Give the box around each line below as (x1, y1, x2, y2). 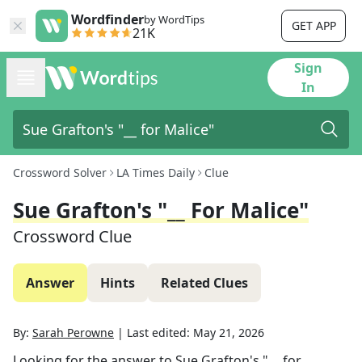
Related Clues (161, 274, 248, 292)
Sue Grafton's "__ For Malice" (13, 196, 309, 225)
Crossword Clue (13, 225, 132, 247)
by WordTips (144, 12, 204, 27)
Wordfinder (71, 11, 144, 28)
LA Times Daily (116, 165, 195, 180)
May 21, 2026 (193, 325, 264, 340)
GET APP (291, 18, 336, 33)
